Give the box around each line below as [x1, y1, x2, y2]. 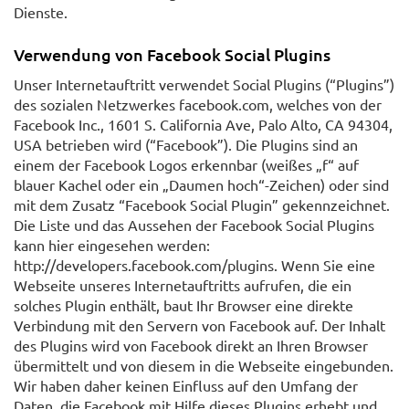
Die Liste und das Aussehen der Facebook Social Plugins [14, 215, 374, 235]
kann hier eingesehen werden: [14, 236, 210, 255]
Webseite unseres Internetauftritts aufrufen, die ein [14, 276, 351, 295]
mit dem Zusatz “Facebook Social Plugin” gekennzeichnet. [14, 195, 390, 215]
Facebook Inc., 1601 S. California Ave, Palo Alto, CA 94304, [14, 115, 393, 134]
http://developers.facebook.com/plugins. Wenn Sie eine [14, 256, 375, 275]
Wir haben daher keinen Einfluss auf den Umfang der [14, 376, 358, 395]
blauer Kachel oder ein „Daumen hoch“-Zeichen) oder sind [14, 175, 389, 194]
